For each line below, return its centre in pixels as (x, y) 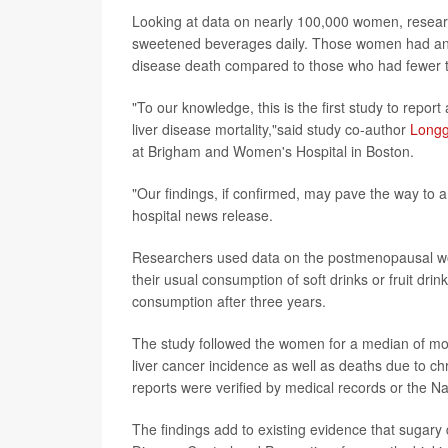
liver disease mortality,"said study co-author (271, 129)
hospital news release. (202, 215)
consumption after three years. (229, 301)
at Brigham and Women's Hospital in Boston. (273, 151)
